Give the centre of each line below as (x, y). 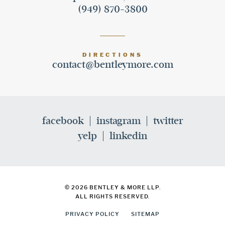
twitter (168, 121)
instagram (118, 121)
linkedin (128, 136)
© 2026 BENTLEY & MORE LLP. (113, 187)
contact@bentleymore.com (113, 64)
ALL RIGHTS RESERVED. (113, 196)
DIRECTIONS (113, 54)
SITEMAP (145, 214)
